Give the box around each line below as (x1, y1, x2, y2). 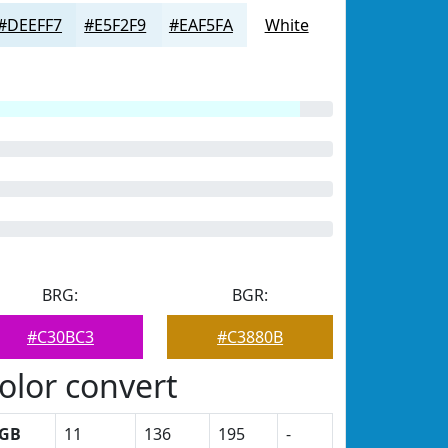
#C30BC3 (26, 326, 94, 348)
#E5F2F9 (84, 14, 147, 36)
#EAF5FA (168, 14, 233, 36)
